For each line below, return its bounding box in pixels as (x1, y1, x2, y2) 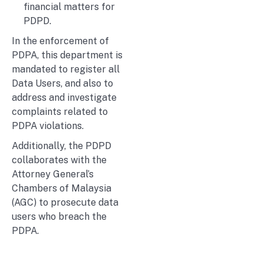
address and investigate (12, 91, 117, 103)
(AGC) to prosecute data (12, 196, 118, 208)
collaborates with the (12, 154, 107, 166)
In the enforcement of (12, 35, 109, 47)
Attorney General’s (12, 168, 94, 180)
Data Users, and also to (12, 77, 113, 89)
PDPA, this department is (12, 49, 123, 61)
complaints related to (12, 105, 108, 117)
